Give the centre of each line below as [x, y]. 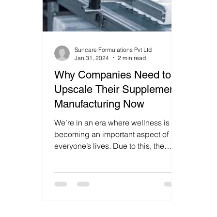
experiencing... [80, 169]
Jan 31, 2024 [92, 58]
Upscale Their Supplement [116, 89]
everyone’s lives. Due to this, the [109, 146]
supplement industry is [94, 157]
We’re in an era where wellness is [112, 122]
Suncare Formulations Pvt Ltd [113, 49]
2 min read [132, 58]
